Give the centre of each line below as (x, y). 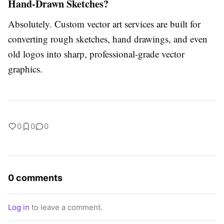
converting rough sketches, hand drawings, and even (108, 39)
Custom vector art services (104, 24)
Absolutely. (31, 24)
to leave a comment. (66, 207)
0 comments (35, 178)
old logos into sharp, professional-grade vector (96, 54)
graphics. (25, 69)
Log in (19, 207)
